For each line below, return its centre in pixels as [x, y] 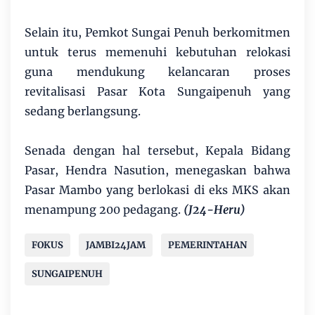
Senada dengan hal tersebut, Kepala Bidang [157, 150]
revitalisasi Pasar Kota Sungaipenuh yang [157, 91]
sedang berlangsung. [83, 111]
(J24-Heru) [214, 209]
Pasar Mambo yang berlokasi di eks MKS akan [157, 189]
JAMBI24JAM [116, 245]
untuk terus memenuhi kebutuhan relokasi [157, 52]
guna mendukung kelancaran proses [157, 71]
